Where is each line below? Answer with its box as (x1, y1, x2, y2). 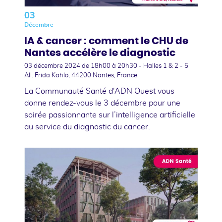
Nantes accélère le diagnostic (24, 48, 175, 58)
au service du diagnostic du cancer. (24, 122, 150, 131)
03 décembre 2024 (24, 62, 82, 69)
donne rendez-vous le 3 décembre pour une (24, 99, 180, 107)
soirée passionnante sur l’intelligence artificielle (24, 111, 195, 119)
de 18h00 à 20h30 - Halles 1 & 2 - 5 (82, 62, 188, 69)
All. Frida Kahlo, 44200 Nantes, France (24, 72, 137, 79)
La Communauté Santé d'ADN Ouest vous (24, 87, 174, 95)
